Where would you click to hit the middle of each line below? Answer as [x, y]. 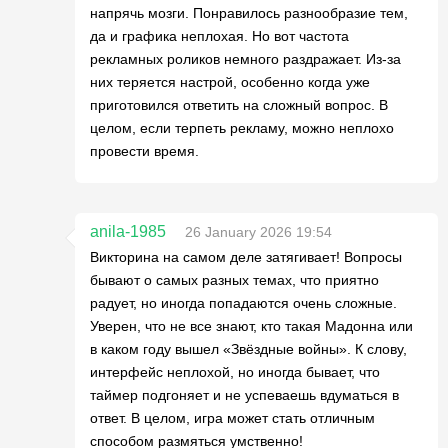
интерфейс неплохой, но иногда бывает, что [235, 372]
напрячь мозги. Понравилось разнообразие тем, [249, 13]
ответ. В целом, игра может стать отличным [232, 418]
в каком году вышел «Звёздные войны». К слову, [248, 349]
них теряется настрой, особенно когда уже [230, 82]
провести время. [144, 151]
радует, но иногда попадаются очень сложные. [243, 303]
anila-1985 [128, 231]
